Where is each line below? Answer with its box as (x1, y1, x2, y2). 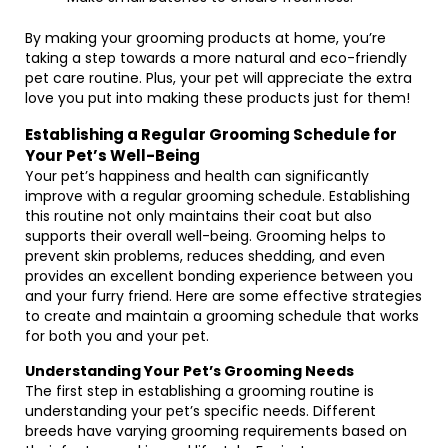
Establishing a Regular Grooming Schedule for (25, 124, 397, 145)
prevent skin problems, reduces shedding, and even (25, 246, 385, 266)
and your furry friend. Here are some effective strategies (25, 286, 422, 306)
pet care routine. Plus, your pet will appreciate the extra (25, 68, 412, 88)
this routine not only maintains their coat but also (25, 206, 372, 226)
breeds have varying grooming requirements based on (25, 421, 407, 441)
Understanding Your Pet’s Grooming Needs (25, 361, 354, 381)
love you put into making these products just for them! (25, 88, 410, 108)
